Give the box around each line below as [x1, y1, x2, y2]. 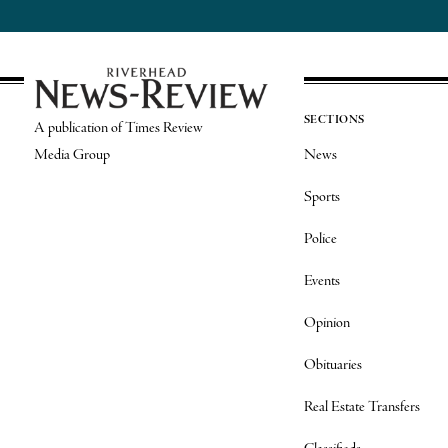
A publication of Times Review [33, 117, 203, 138]
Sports [303, 187, 340, 207]
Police [303, 229, 337, 249]
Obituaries [303, 355, 362, 375]
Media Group [33, 144, 110, 165]
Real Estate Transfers [303, 397, 420, 417]
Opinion [303, 313, 350, 333]
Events [303, 271, 340, 291]
